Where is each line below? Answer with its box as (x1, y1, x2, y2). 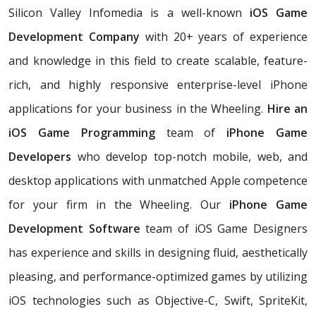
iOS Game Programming (8, 124, 166, 140)
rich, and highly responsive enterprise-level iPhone (8, 76, 308, 92)
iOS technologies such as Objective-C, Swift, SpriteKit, (8, 292, 308, 308)
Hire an (267, 100, 308, 116)
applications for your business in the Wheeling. (8, 100, 267, 116)
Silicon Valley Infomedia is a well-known (8, 4, 250, 20)
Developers (8, 148, 71, 164)
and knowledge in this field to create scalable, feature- (8, 52, 308, 68)
